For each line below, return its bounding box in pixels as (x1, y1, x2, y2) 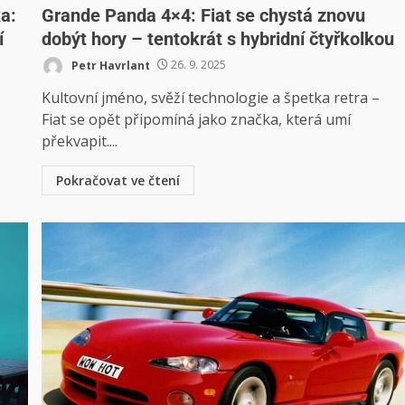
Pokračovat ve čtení (56, 171, 181, 189)
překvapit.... (42, 130, 118, 151)
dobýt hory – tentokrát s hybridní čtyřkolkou (42, 27, 395, 50)
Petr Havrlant (69, 57, 151, 73)
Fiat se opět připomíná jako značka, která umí (42, 108, 352, 129)
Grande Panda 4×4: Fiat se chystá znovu (42, 4, 366, 26)
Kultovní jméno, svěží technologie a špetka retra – (42, 87, 381, 108)
